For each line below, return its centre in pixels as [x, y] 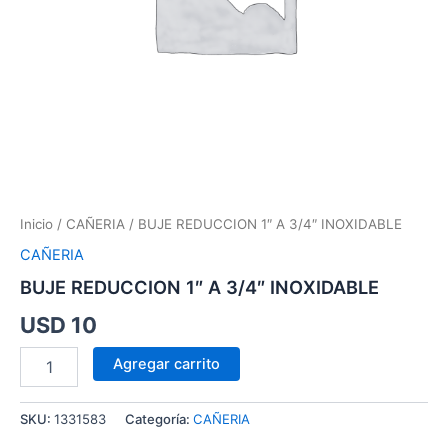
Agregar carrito [166, 364]
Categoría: [159, 419]
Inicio [36, 223]
